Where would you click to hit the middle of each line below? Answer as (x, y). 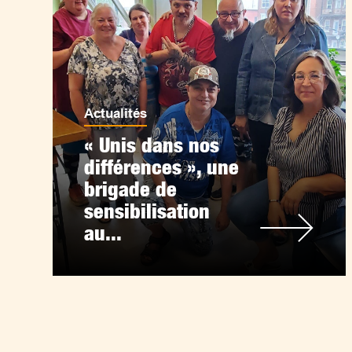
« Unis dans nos (152, 145)
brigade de (131, 189)
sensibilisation (147, 211)
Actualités (116, 114)
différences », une (162, 167)
